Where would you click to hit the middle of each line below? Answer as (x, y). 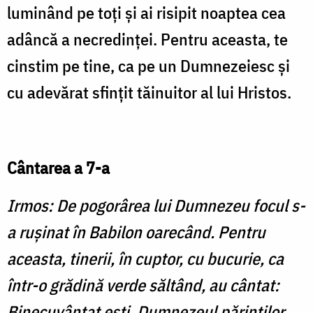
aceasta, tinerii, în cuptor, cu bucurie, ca (145, 259)
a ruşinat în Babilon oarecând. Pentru (136, 232)
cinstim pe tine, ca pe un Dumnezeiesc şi (148, 66)
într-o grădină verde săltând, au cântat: (143, 285)
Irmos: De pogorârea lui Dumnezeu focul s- (156, 206)
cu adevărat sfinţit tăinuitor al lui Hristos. (149, 93)
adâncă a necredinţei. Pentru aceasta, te (147, 39)
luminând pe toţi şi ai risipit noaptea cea (146, 13)
